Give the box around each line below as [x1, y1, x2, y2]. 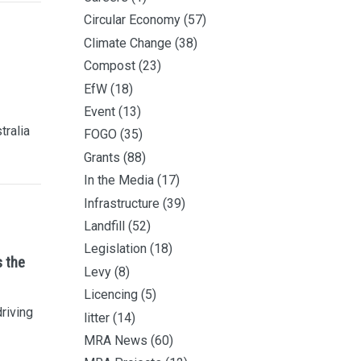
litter [84, 309, 110, 326]
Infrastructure [84, 195, 160, 211]
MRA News [84, 332, 147, 348]
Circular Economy [84, 12, 180, 28]
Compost [84, 58, 135, 74]
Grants [84, 149, 120, 165]
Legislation [84, 241, 147, 257]
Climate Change [84, 35, 172, 51]
